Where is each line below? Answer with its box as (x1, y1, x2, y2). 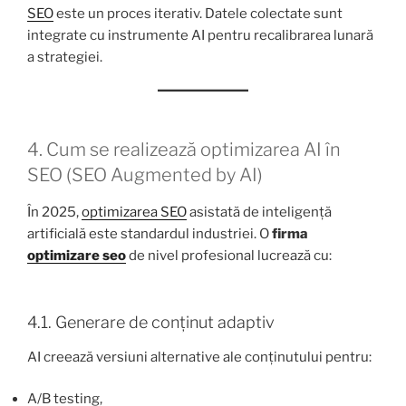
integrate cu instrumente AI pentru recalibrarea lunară (27, 27, 373, 44)
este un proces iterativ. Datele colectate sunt (53, 5, 343, 23)
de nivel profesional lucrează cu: (126, 246, 332, 264)
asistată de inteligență (187, 203, 332, 220)
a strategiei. (27, 49, 102, 66)
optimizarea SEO (82, 203, 187, 220)
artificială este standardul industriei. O (27, 225, 272, 242)
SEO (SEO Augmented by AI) (27, 163, 263, 186)
